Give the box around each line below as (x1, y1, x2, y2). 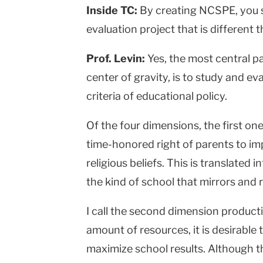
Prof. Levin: (86, 52, 145, 65)
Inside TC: (86, 4, 137, 17)
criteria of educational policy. (86, 90, 227, 103)
